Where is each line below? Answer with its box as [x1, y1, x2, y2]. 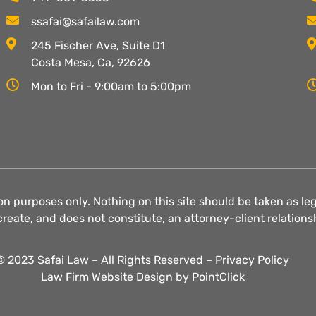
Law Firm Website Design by [40, 269, 192, 284]
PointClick [191, 269, 245, 284]
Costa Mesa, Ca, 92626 [31, 55, 151, 69]
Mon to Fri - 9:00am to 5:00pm [31, 79, 192, 93]
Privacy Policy [215, 253, 289, 267]
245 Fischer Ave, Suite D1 [31, 38, 166, 52]
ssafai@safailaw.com [31, 14, 140, 28]
